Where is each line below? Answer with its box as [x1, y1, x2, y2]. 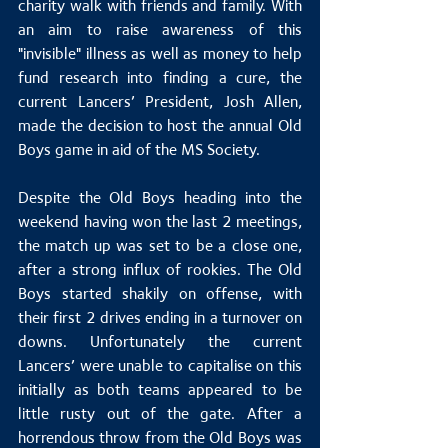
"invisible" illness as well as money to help [18, 44, 302, 64]
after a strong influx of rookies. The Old [18, 260, 302, 280]
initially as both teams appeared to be [18, 380, 302, 400]
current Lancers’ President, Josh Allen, [18, 92, 302, 112]
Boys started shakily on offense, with [18, 284, 302, 304]
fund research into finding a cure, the [18, 68, 302, 88]
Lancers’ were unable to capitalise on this [18, 356, 302, 376]
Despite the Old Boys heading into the [18, 188, 302, 208]
